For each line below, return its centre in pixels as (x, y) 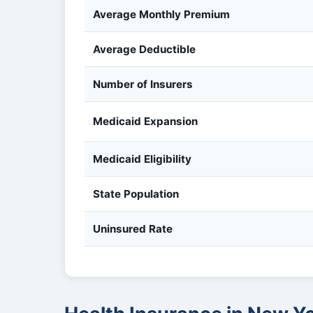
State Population (136, 194)
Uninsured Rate (133, 229)
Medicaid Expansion (145, 121)
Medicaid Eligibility (142, 159)
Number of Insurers (143, 84)
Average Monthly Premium (161, 14)
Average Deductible (144, 49)
